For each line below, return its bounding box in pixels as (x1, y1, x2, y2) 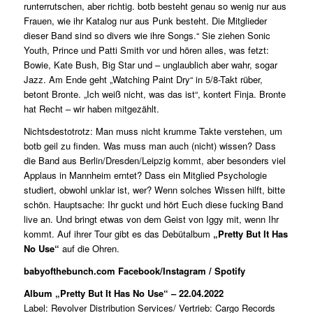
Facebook (117, 264, 160, 278)
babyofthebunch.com (23, 264, 118, 278)
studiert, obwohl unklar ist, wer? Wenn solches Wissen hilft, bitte (23, 183, 285, 197)
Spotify (214, 264, 245, 278)
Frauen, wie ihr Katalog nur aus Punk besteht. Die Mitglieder (23, 14, 267, 28)
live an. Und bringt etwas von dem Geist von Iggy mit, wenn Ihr (23, 212, 279, 226)
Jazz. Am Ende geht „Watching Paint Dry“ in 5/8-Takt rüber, (23, 73, 263, 87)
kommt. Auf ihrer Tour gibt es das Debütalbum (23, 227, 213, 241)
